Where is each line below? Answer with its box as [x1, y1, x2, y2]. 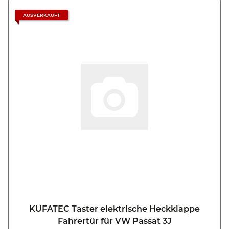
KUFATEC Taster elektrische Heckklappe [29, 204, 200, 214]
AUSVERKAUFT [23, 12, 60, 18]
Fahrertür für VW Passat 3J [58, 216, 171, 226]
